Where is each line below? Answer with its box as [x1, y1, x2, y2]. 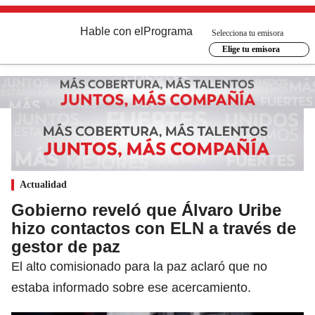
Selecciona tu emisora [212, 27, 283, 38]
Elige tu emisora [221, 44, 280, 54]
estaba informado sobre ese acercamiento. [11, 280, 251, 295]
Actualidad [20, 179, 67, 190]
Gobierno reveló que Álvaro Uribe [11, 200, 281, 219]
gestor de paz [11, 236, 120, 256]
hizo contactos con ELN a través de [11, 218, 296, 238]
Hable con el [80, 25, 143, 37]
